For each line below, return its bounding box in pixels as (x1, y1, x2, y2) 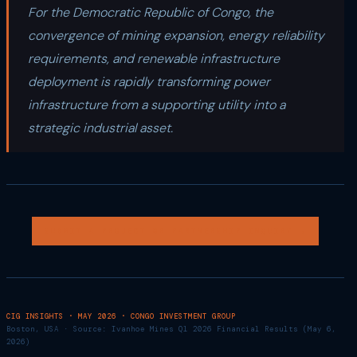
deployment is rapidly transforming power (28, 73, 270, 90)
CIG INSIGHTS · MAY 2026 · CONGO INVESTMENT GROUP (6, 312, 236, 321)
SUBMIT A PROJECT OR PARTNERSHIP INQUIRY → (45, 226, 306, 236)
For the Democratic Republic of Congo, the (28, 4, 273, 21)
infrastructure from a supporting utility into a (28, 96, 285, 113)
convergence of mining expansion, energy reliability (28, 27, 324, 44)
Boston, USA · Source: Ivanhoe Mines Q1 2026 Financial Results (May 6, (6, 324, 336, 334)
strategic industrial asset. (28, 120, 173, 136)
